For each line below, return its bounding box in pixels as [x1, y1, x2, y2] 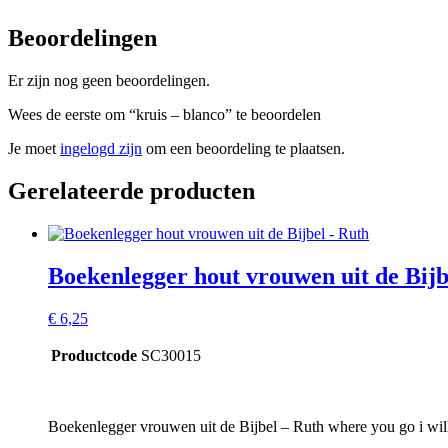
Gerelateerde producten [8, 177, 255, 204]
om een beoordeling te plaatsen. [142, 140, 345, 158]
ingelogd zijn [60, 140, 142, 158]
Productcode [51, 346, 137, 364]
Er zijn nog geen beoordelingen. [8, 72, 210, 90]
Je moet [8, 140, 60, 158]
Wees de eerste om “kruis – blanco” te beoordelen [8, 106, 321, 124]
